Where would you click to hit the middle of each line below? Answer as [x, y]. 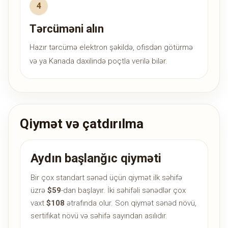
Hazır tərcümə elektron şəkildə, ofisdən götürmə [111, 48]
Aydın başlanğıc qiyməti [96, 159]
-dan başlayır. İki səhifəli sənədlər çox [123, 191]
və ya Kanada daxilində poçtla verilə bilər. [98, 61]
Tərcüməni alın [67, 29]
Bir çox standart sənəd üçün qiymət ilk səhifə [106, 178]
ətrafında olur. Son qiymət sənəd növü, [131, 203]
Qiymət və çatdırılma [82, 124]
